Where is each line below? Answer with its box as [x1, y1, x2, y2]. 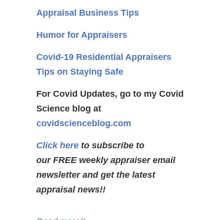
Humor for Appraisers [36, 30, 127, 40]
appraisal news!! [36, 185, 106, 194]
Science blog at [36, 104, 101, 113]
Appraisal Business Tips [36, 8, 139, 18]
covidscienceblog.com [36, 118, 131, 128]
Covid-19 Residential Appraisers [36, 52, 171, 62]
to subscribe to [79, 140, 144, 150]
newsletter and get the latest [36, 170, 155, 180]
